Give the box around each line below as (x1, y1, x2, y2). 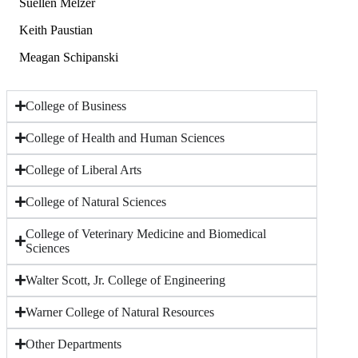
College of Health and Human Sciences (26, 130, 225, 145)
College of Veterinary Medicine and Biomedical (26, 226, 266, 241)
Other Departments (26, 336, 121, 351)
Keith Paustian (19, 22, 93, 37)
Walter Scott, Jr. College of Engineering (26, 272, 225, 287)
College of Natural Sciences (26, 194, 166, 209)
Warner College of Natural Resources (26, 304, 214, 319)
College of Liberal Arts (26, 162, 141, 177)
